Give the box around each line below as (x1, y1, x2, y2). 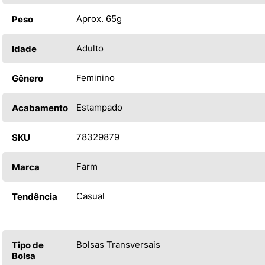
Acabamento (12, 102, 68, 114)
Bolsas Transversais (76, 238, 160, 250)
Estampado (76, 101, 122, 113)
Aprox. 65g (76, 12, 122, 24)
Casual (76, 190, 105, 202)
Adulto (76, 42, 104, 54)
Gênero (12, 72, 43, 84)
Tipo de (12, 239, 44, 251)
